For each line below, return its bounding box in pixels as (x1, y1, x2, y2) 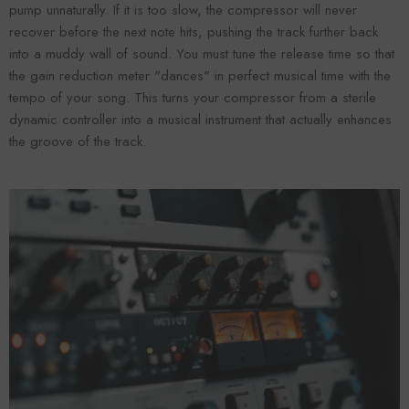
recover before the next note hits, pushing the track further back (9, 22, 378, 43)
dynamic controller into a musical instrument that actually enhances (9, 110, 392, 131)
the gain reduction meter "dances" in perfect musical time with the (9, 66, 391, 87)
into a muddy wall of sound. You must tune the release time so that (9, 44, 394, 65)
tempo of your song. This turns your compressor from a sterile (9, 88, 376, 109)
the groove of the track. (9, 131, 146, 152)
